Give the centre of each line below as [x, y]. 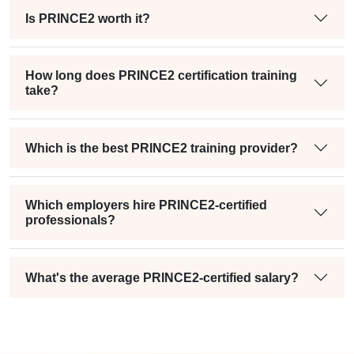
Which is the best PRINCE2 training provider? [162, 148]
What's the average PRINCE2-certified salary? [162, 277]
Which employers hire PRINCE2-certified [146, 205]
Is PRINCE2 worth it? [88, 18]
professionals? [70, 220]
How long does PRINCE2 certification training [161, 76]
